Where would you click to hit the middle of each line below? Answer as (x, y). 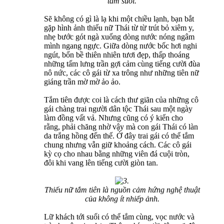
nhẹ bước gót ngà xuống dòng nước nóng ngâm (119, 36)
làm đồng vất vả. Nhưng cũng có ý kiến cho (113, 117)
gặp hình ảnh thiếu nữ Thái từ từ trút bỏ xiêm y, (119, 27)
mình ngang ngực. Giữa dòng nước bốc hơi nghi (120, 45)
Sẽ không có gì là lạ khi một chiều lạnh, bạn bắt (119, 18)
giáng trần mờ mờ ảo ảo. (82, 81)
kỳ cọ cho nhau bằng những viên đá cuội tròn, (117, 153)
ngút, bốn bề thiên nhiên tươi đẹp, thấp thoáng (117, 54)
